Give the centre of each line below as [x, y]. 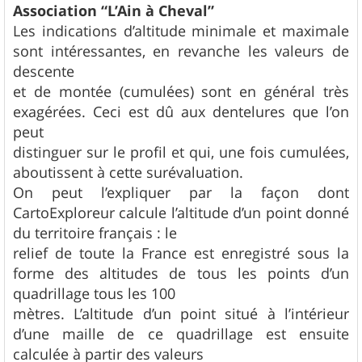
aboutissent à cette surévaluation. [128, 173]
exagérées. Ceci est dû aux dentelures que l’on [181, 112]
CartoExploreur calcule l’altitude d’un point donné [181, 213]
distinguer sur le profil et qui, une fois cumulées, [181, 152]
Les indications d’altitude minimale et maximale [181, 31]
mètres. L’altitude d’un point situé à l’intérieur [181, 314]
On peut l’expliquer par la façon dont [181, 193]
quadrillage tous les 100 [94, 294]
